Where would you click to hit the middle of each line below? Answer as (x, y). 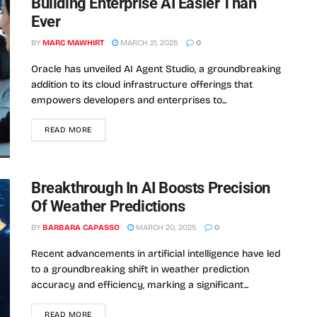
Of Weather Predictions (108, 207)
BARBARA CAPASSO (81, 228)
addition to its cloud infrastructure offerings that (142, 85)
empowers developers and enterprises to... (129, 100)
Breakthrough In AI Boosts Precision (151, 188)
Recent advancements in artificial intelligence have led (156, 254)
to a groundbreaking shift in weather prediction (140, 270)
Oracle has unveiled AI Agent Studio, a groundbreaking (156, 69)
